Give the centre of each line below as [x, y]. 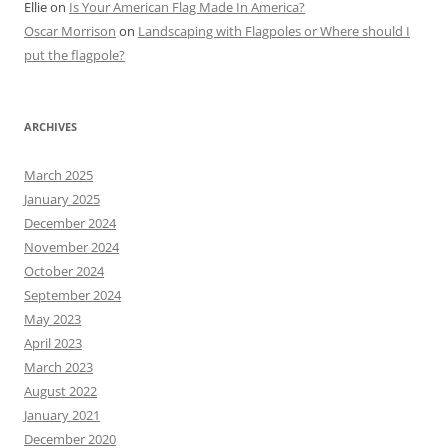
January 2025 [62, 198]
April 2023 [53, 342]
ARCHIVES [50, 126]
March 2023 [58, 366]
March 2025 [58, 174]
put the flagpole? [74, 54]
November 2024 [71, 246]
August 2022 [60, 390]
